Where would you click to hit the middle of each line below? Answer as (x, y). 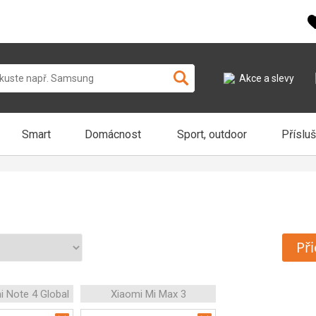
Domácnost (113, 134)
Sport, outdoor (212, 134)
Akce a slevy (267, 78)
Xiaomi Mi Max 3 (148, 294)
